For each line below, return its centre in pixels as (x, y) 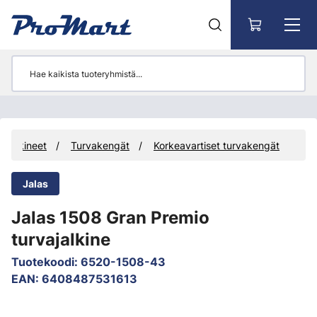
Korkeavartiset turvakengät (217, 145)
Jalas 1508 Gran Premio (110, 218)
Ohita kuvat (63, 301)
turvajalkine (61, 240)
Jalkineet (26, 145)
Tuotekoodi (43, 262)
